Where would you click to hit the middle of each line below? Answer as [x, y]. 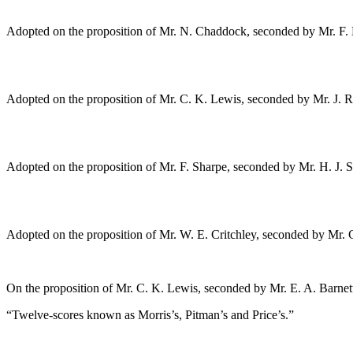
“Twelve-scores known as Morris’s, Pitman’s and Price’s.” [150, 315]
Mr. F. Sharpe [193, 167]
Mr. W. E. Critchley [208, 235]
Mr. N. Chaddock [203, 32]
